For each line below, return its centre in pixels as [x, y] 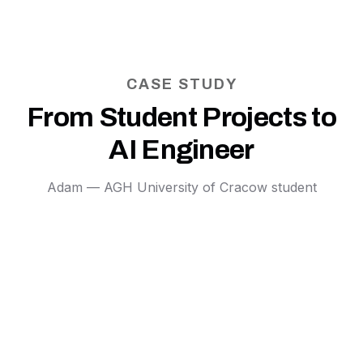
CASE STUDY [181, 84]
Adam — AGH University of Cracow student [181, 187]
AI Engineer [181, 149]
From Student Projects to [181, 117]
